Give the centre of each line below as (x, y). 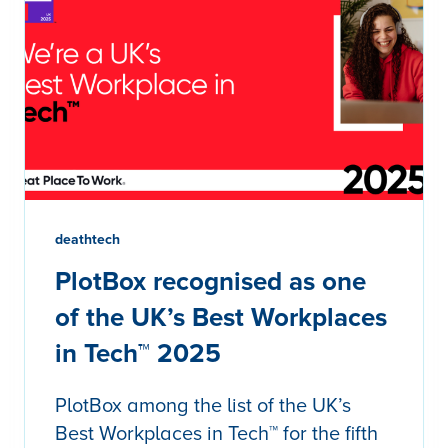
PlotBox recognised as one (210, 282)
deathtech (87, 240)
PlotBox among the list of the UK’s (203, 406)
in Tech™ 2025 (138, 354)
